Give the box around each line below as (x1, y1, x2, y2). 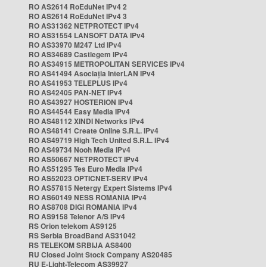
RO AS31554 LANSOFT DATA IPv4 (29, 30, 145, 41)
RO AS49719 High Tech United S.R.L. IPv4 (29, 135, 169, 145)
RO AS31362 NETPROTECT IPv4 (29, 20, 139, 31)
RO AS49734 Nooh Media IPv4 (29, 144, 131, 155)
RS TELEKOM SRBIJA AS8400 (29, 240, 132, 250)
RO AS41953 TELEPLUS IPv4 (29, 77, 128, 88)
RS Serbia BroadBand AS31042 (29, 230, 136, 241)
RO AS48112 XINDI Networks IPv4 (29, 116, 144, 126)
